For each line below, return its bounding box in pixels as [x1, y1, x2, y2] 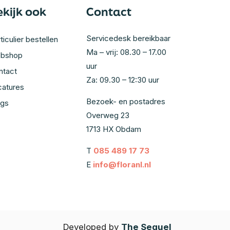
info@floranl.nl [93, 160, 151, 170]
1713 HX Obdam [86, 124, 141, 135]
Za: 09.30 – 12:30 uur [86, 75, 159, 85]
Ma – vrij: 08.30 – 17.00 [86, 47, 166, 57]
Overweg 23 [86, 110, 129, 121]
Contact [86, 4, 131, 20]
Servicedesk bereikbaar [86, 33, 170, 44]
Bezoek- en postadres [86, 97, 165, 107]
